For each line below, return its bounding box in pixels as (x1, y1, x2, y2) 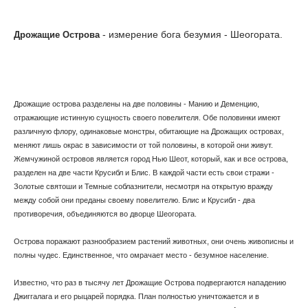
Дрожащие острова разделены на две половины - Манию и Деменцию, (14, 100, 259, 108)
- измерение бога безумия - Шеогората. (100, 29, 283, 40)
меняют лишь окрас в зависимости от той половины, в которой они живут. (14, 141, 273, 149)
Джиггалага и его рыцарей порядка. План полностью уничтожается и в (14, 292, 259, 300)
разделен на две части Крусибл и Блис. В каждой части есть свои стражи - (14, 168, 274, 177)
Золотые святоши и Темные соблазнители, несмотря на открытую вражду (14, 182, 273, 190)
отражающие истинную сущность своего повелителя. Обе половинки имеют (14, 113, 280, 122)
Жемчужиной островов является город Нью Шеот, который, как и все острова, (14, 155, 288, 163)
